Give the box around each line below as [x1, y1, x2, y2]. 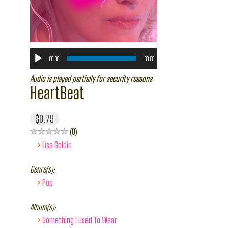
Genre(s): [30, 164, 55, 174]
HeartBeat [30, 83, 85, 103]
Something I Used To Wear [42, 215, 118, 225]
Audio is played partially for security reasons [30, 74, 153, 83]
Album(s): [30, 202, 56, 212]
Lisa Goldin [42, 140, 72, 150]
